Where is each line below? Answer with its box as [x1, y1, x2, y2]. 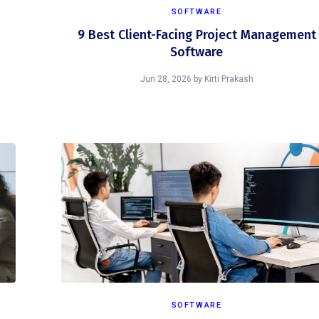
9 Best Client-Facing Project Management [77, 27, 316, 43]
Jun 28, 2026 [140, 74, 192, 84]
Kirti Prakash [204, 74, 253, 84]
